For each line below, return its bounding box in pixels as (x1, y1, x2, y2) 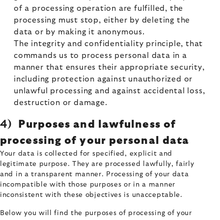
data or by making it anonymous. (14, 28, 145, 36)
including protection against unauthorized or (14, 75, 193, 83)
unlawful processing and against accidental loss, (14, 87, 205, 95)
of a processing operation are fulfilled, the (14, 4, 184, 12)
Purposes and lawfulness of (15, 119, 176, 130)
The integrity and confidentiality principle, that (14, 40, 203, 48)
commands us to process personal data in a (14, 52, 187, 59)
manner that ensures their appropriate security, (14, 63, 205, 71)
